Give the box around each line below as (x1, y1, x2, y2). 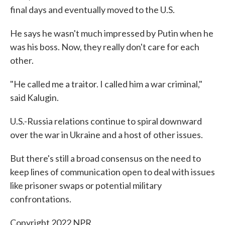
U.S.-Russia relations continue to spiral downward (10, 116, 202, 127)
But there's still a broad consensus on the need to (10, 153, 201, 164)
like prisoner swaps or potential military (10, 180, 162, 191)
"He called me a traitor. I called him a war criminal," (10, 78, 202, 89)
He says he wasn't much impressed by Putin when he (10, 28, 213, 39)
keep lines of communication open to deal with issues (10, 166, 215, 177)
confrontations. (10, 193, 71, 204)
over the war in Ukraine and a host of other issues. (10, 129, 203, 140)
